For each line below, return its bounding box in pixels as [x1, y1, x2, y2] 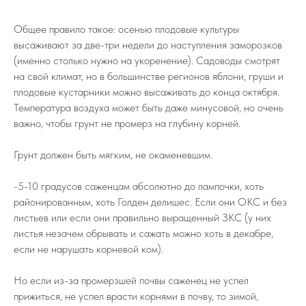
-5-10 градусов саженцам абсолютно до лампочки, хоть [14, 179, 264, 193]
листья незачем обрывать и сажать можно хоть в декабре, [14, 226, 273, 240]
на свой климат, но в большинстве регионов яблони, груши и [14, 69, 283, 83]
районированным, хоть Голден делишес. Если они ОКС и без [14, 195, 287, 208]
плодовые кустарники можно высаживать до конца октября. [14, 85, 279, 98]
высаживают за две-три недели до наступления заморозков [14, 38, 282, 51]
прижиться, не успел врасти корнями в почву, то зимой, [14, 289, 258, 303]
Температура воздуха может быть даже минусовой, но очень [14, 100, 283, 114]
